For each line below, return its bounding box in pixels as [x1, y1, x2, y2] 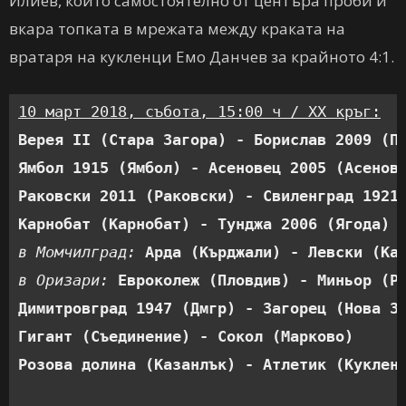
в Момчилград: [18, 243, 145, 261]
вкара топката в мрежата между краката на [9, 18, 345, 39]
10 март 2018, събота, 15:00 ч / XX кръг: [18, 102, 381, 121]
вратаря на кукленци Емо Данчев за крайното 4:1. [9, 46, 394, 67]
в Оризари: [18, 271, 118, 289]
